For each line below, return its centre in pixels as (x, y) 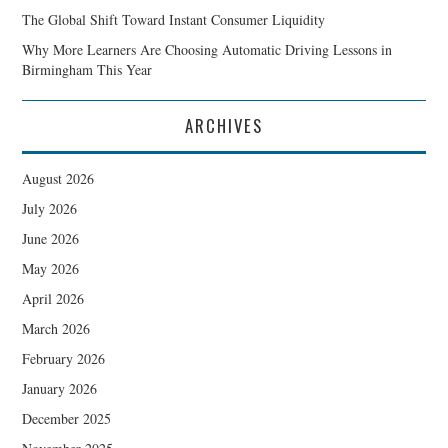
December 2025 (67, 418)
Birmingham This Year (87, 69)
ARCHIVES (224, 125)
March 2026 (56, 328)
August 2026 (58, 178)
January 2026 (60, 388)
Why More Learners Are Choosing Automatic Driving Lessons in (207, 49)
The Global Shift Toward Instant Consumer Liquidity (174, 19)
